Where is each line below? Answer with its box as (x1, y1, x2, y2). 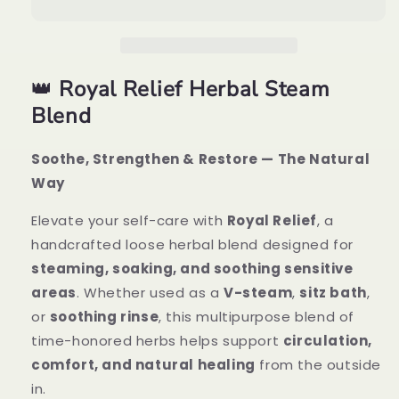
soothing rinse (49, 307, 159, 327)
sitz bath (299, 283, 367, 303)
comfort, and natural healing (31, 355, 256, 375)
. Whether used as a (77, 283, 224, 303)
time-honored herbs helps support (31, 331, 283, 351)
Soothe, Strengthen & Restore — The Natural (31, 150, 370, 169)
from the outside (255, 355, 382, 375)
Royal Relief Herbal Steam (59, 75, 330, 104)
